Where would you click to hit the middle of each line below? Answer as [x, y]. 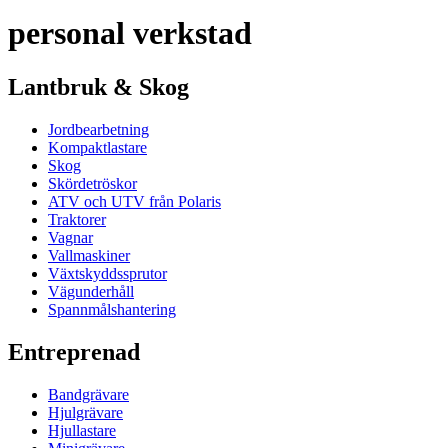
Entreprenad [74, 351]
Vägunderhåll [91, 291]
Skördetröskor [92, 183]
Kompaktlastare [97, 147]
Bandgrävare [88, 394]
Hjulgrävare [85, 412]
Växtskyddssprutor [107, 273]
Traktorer [77, 219]
